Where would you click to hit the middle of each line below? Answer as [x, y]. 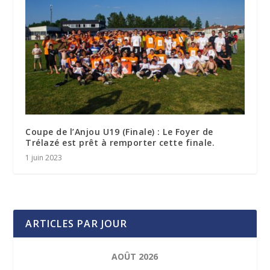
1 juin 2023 [44, 157]
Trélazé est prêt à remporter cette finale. [120, 142]
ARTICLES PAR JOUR [76, 223]
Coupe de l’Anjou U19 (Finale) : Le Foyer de [119, 131]
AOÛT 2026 [135, 256]
